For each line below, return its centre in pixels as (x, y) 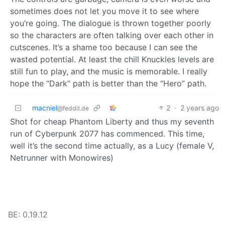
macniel (45, 107)
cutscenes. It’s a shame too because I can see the (104, 47)
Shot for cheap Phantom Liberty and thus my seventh (112, 121)
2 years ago (200, 107)
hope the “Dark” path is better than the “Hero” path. (108, 83)
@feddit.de (73, 108)
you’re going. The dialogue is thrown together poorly (110, 23)
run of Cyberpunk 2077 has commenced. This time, (107, 133)
